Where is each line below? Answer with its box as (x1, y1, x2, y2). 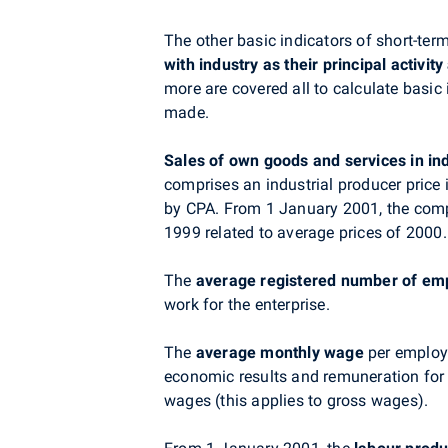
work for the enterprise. (164, 295, 330, 314)
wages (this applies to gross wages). (164, 391, 429, 410)
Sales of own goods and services (164, 151, 407, 170)
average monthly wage (195, 343, 364, 362)
